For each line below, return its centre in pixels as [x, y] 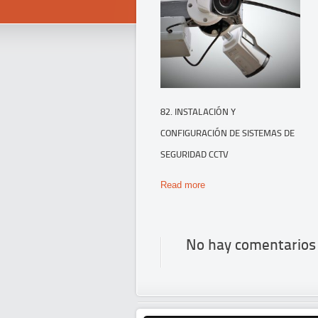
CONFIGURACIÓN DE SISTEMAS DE [227, 133]
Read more [183, 185]
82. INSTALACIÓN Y [198, 112]
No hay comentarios [251, 246]
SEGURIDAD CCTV [194, 155]
